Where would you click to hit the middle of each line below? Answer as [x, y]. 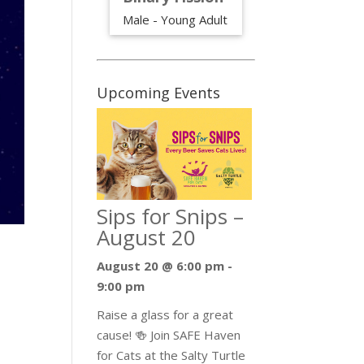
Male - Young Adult [175, 19]
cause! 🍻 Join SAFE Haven [169, 335]
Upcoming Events [159, 93]
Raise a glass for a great [165, 315]
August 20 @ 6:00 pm [161, 266]
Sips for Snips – [171, 217]
